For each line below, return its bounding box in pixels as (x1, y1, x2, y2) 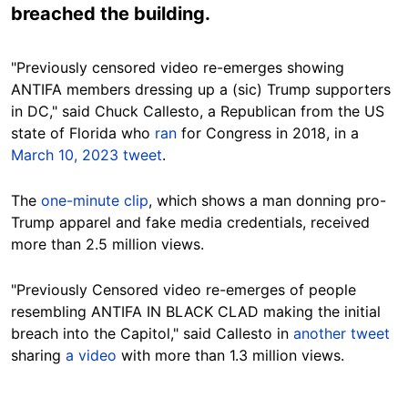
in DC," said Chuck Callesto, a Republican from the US (11, 102, 384, 120)
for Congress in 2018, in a (177, 124, 359, 142)
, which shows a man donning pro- (148, 191, 386, 209)
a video (66, 346, 117, 364)
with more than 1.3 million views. (117, 346, 344, 364)
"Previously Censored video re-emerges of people (11, 280, 356, 299)
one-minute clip (41, 191, 148, 209)
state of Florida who (11, 124, 155, 142)
